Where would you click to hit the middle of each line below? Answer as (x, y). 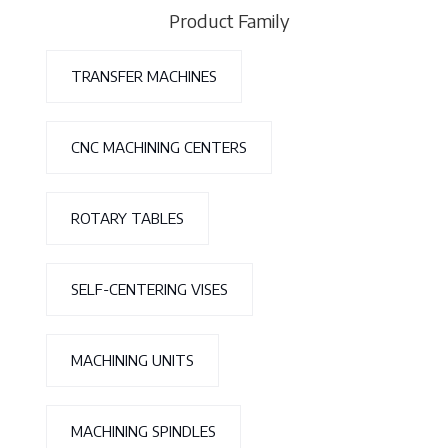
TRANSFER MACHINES (144, 76)
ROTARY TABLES (127, 218)
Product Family (229, 20)
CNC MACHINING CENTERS (159, 147)
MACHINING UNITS (132, 360)
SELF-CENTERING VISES (149, 289)
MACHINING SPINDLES (143, 431)
